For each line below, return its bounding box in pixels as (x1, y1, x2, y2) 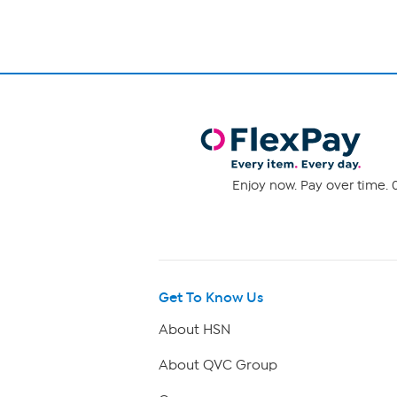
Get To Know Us (159, 288, 263, 306)
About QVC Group (159, 356, 277, 373)
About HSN (159, 321, 230, 338)
